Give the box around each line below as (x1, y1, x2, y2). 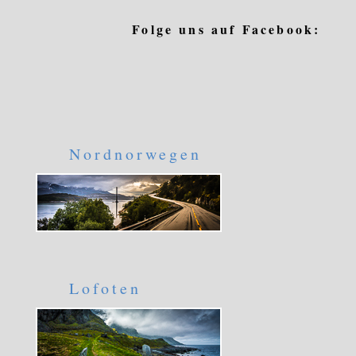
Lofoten (68, 277, 141, 299)
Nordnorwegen (68, 142, 202, 164)
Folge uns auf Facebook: (132, 20, 321, 39)
